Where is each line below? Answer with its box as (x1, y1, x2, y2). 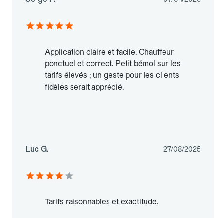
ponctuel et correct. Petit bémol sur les (45, 59, 181, 69)
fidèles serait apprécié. (45, 82, 124, 92)
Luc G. (25, 145, 49, 154)
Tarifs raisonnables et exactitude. (45, 197, 158, 207)
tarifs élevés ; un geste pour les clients (45, 71, 179, 80)
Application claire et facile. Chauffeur (45, 47, 174, 57)
